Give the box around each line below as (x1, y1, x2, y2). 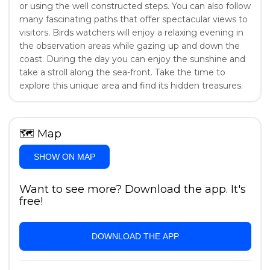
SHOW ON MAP (33, 151, 95, 162)
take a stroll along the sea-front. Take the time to (19, 66, 225, 78)
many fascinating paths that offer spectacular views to (19, 13, 248, 25)
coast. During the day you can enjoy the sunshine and (19, 53, 245, 64)
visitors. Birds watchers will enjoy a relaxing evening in (19, 27, 243, 38)
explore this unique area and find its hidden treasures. (19, 80, 243, 91)
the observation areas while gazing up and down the (19, 40, 240, 51)
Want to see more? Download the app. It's (19, 182, 246, 196)
